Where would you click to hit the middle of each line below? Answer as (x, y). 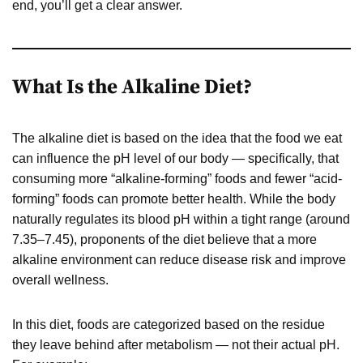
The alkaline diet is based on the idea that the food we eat (177, 138)
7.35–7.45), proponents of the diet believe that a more (164, 239)
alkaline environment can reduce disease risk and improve (179, 259)
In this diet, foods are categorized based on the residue (169, 324)
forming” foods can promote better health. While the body (174, 199)
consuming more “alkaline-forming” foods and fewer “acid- (177, 178)
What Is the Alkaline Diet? (132, 87)
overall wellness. (60, 280)
